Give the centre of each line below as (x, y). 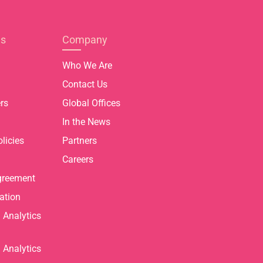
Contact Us (85, 85)
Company (85, 40)
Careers (78, 160)
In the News (86, 122)
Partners (80, 141)
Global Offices (91, 103)
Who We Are (87, 66)
